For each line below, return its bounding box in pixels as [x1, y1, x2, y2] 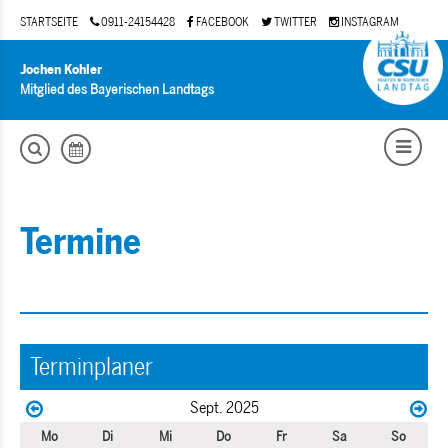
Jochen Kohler [20, 61, 102, 78]
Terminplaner [30, 352, 153, 381]
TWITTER [272, 15, 317, 29]
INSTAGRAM [339, 15, 399, 29]
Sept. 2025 [189, 398, 259, 417]
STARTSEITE [20, 15, 78, 29]
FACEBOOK [194, 15, 249, 29]
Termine [20, 220, 141, 263]
